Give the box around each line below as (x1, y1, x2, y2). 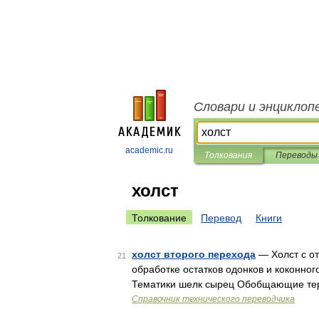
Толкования (204, 150, 252, 160)
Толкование (132, 212, 187, 224)
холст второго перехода (132, 249, 256, 260)
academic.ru (125, 145, 173, 155)
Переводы (275, 150, 318, 160)
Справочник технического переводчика (132, 294, 295, 304)
